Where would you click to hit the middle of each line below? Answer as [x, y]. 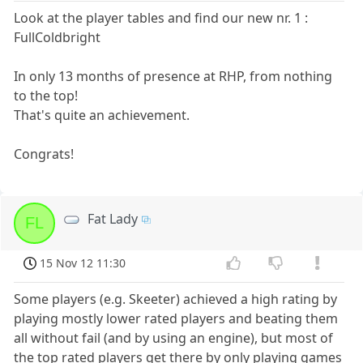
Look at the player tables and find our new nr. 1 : [161, 17]
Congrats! [44, 154]
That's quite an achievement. [102, 115]
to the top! [46, 95]
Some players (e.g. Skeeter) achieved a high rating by [176, 299]
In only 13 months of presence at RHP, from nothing [173, 76]
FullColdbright [58, 37]
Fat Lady [113, 218]
